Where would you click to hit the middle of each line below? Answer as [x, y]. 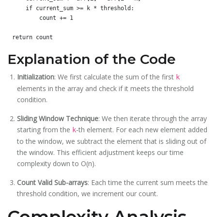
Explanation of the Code [92, 59]
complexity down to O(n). [56, 164]
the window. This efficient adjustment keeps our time [100, 153]
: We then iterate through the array [153, 119]
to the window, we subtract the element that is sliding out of [112, 141]
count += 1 [25, 18]
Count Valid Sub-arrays [52, 183]
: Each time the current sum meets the [148, 183]
